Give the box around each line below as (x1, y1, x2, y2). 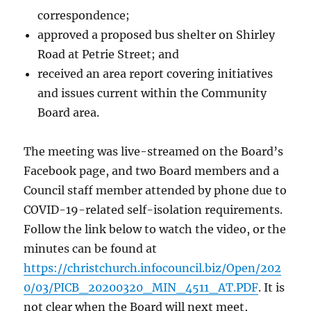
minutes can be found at (24, 241, 158, 255)
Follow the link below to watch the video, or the (24, 221, 287, 236)
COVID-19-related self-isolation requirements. (24, 202, 283, 217)
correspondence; (37, 8, 131, 22)
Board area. (37, 105, 100, 119)
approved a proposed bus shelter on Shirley (37, 27, 276, 42)
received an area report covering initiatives (37, 66, 274, 81)
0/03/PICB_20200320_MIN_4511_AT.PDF (24, 280, 259, 294)
